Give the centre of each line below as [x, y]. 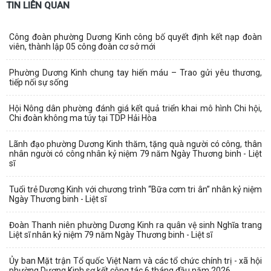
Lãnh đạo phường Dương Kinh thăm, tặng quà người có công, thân [135, 144]
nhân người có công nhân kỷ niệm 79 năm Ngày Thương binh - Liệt [135, 154]
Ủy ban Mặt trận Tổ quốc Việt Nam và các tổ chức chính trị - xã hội [135, 261]
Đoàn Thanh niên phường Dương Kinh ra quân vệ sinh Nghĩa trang [135, 225]
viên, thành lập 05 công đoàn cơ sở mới [82, 47]
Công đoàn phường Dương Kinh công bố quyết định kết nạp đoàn [135, 37]
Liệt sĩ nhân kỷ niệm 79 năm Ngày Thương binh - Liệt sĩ [111, 235]
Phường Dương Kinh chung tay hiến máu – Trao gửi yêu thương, [135, 73]
